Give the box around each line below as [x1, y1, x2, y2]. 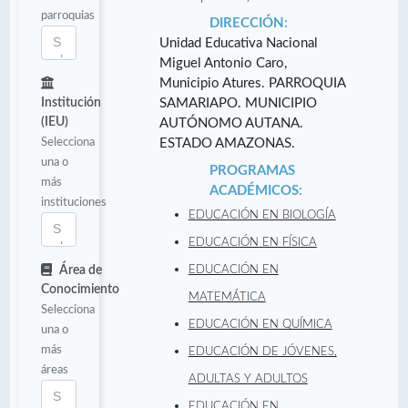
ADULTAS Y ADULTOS [188, 372, 308, 384]
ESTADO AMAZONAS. [158, 136, 295, 150]
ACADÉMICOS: [209, 183, 302, 198]
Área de [59, 263, 102, 277]
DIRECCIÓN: [209, 15, 288, 30]
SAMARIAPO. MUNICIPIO [158, 96, 317, 110]
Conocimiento [41, 282, 119, 296]
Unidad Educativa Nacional [158, 36, 318, 50]
